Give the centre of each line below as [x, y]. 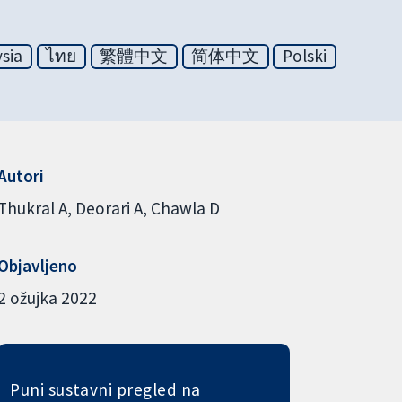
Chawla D [185, 208]
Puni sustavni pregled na [105, 389]
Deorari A [109, 208]
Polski [305, 56]
